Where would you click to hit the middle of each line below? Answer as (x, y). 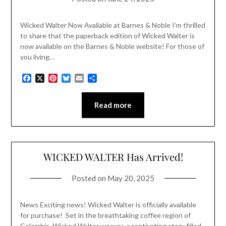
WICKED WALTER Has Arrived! (113, 156)
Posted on (90, 178)
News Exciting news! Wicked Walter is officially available (108, 204)
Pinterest (73, 78)
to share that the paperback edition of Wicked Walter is (107, 35)
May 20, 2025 (131, 178)
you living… (37, 56)
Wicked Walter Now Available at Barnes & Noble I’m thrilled (112, 25)
